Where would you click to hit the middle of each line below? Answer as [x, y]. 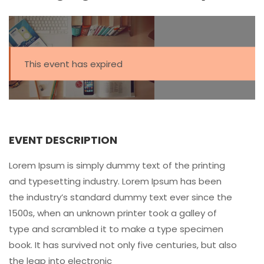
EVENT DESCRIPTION [63, 140]
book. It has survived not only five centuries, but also [123, 245]
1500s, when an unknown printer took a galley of [113, 213]
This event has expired [73, 64]
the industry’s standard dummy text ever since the [121, 197]
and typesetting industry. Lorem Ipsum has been [115, 181]
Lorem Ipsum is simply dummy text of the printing [117, 165]
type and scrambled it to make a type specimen [116, 229]
